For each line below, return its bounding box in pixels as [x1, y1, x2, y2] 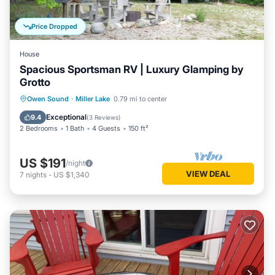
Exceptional [46, 112, 87, 122]
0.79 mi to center [114, 95, 167, 103]
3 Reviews [89, 114, 118, 121]
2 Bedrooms [20, 124, 58, 133]
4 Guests [92, 124, 120, 133]
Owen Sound [27, 95, 69, 103]
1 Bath [66, 124, 84, 133]
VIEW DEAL [186, 168, 230, 179]
